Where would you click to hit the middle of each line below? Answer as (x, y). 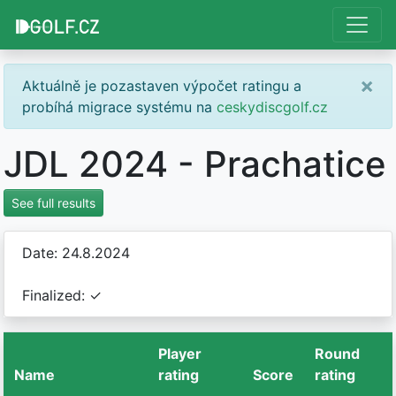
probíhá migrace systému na (119, 107)
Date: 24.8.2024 (76, 253)
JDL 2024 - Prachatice (195, 164)
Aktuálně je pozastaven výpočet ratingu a (162, 86)
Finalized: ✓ (62, 295)
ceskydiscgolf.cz (272, 107)
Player (180, 354)
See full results (53, 203)
